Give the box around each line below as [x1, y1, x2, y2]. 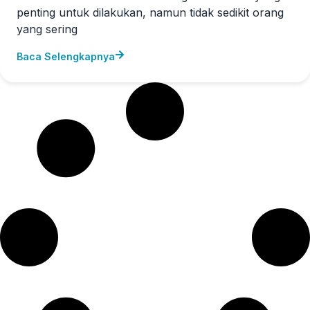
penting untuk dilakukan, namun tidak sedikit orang [17, 6, 284, 19]
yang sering [17, 22, 77, 36]
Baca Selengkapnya [17, 51, 115, 63]
